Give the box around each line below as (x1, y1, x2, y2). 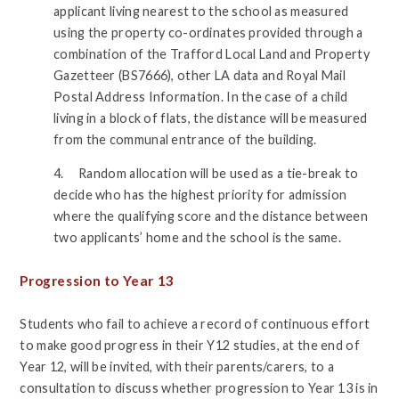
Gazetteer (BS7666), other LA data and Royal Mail (53, 67, 346, 83)
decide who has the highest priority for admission (53, 186, 347, 202)
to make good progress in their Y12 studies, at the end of (20, 337, 360, 353)
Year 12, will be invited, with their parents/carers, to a (20, 358, 334, 374)
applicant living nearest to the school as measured (53, 3, 349, 19)
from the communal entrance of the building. (53, 131, 317, 147)
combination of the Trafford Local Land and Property (53, 45, 370, 61)
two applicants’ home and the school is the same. (53, 229, 342, 245)
